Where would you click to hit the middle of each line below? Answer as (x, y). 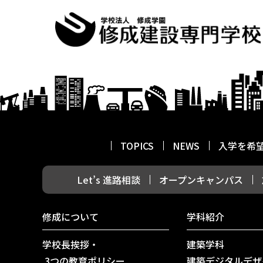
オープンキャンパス (201, 180)
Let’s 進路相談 (109, 180)
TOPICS (137, 146)
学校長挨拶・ (70, 244)
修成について (70, 217)
